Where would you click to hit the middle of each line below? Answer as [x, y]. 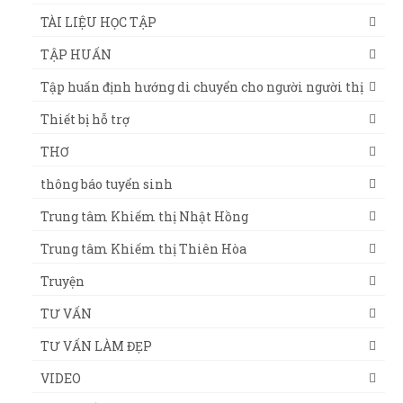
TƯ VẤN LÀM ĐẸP [96, 345]
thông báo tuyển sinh [107, 184]
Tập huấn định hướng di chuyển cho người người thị [202, 86]
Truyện [63, 281]
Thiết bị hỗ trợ [85, 119]
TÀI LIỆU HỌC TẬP [99, 22]
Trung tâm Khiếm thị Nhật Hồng [144, 216]
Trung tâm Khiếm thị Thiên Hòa [143, 248]
